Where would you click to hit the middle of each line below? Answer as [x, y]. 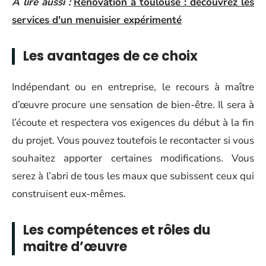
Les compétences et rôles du [117, 230]
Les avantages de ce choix [110, 56]
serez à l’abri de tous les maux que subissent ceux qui [133, 176]
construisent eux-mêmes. [69, 194]
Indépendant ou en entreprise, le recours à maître [133, 87]
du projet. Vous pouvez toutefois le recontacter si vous [133, 140]
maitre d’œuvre [75, 246]
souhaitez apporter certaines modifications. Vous [133, 158]
